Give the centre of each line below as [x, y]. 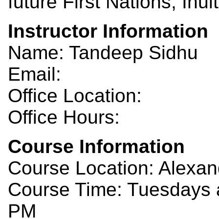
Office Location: [75, 95]
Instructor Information [108, 31]
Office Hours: [64, 117]
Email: [34, 74]
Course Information [96, 146]
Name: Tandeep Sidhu [103, 52]
